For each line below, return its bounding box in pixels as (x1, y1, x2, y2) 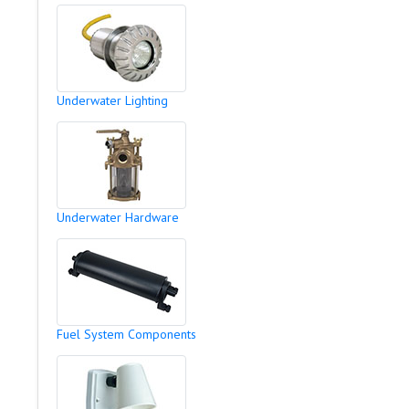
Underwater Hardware (56, 209, 179, 225)
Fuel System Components (56, 326, 196, 342)
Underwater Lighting (56, 92, 168, 109)
